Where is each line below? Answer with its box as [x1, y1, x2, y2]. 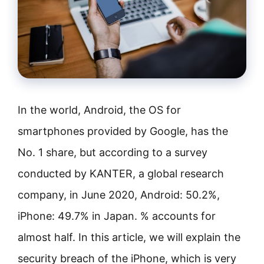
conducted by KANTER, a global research [18, 167, 224, 180]
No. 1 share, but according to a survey [18, 146, 207, 159]
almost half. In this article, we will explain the [18, 231, 240, 243]
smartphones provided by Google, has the [18, 125, 228, 137]
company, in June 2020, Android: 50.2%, [18, 189, 220, 201]
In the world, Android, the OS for [18, 104, 181, 116]
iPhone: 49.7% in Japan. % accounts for [18, 210, 216, 222]
